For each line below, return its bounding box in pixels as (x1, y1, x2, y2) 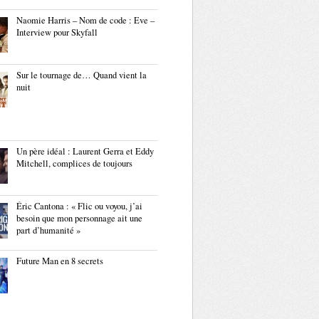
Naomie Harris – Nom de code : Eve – (16, 14, 155, 26)
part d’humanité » (16, 224, 80, 236)
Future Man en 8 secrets (16, 255, 103, 267)
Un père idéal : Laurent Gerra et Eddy (16, 145, 154, 157)
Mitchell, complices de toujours (16, 157, 132, 169)
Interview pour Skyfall (16, 26, 98, 38)
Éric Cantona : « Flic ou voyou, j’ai (16, 200, 142, 212)
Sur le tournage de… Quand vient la (16, 69, 147, 81)
